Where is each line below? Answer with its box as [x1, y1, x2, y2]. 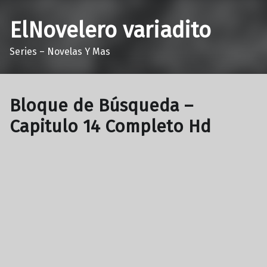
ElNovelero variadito [10, 17, 211, 44]
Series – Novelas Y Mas [10, 45, 110, 57]
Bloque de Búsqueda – [10, 95, 193, 117]
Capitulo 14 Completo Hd [10, 116, 211, 138]
